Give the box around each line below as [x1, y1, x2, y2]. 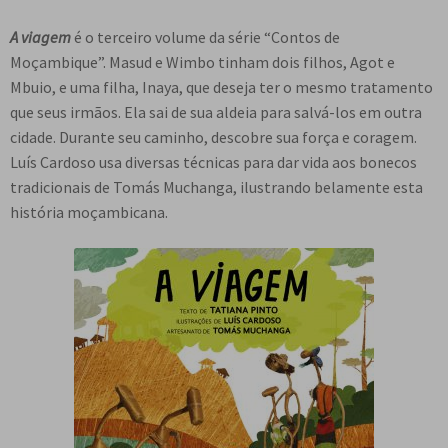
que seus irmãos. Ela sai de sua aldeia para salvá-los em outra [10, 102, 422, 123]
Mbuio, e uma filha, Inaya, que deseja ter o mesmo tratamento [10, 77, 433, 98]
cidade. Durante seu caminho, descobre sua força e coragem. [10, 127, 417, 148]
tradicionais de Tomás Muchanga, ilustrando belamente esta [10, 177, 423, 198]
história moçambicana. [10, 202, 168, 223]
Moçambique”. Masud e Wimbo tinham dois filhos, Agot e [10, 52, 395, 73]
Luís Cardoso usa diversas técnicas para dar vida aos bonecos [10, 152, 417, 173]
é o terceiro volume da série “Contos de [74, 27, 340, 48]
